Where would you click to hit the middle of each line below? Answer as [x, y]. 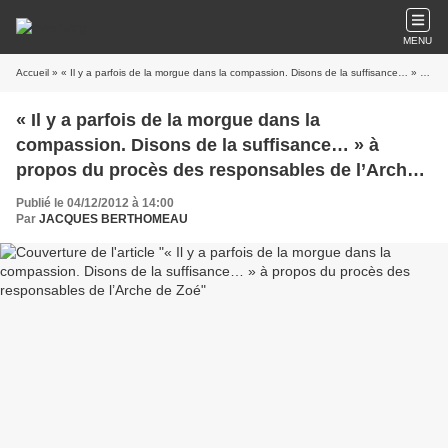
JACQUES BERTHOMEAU [113, 219]
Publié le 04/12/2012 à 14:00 [95, 203]
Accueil [32, 72]
